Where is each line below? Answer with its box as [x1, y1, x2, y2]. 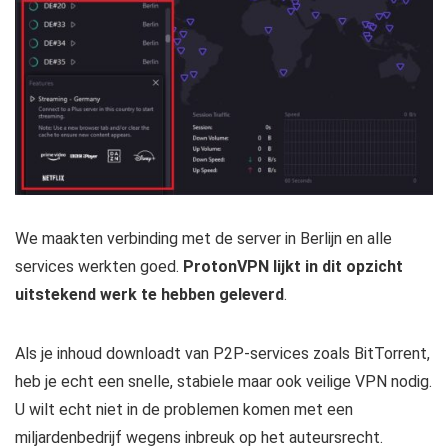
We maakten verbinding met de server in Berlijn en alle [15, 229, 392, 249]
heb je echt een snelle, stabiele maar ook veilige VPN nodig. [15, 372, 432, 392]
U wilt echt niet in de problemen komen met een [15, 400, 353, 420]
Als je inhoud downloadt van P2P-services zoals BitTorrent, [15, 344, 430, 364]
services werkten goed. [15, 257, 183, 277]
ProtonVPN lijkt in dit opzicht [183, 257, 403, 277]
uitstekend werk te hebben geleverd [15, 285, 284, 305]
